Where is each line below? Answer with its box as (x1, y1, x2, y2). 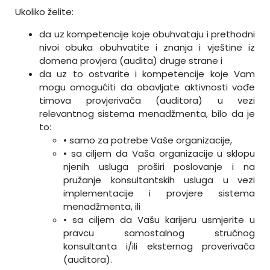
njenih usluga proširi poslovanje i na (63, 160, 255, 173)
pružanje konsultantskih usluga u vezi (63, 173, 255, 186)
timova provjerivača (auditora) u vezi (39, 93, 255, 107)
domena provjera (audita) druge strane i (39, 54, 222, 67)
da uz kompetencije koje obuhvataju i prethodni (39, 27, 255, 40)
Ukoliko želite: (15, 5, 74, 18)
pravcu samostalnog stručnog (63, 226, 255, 239)
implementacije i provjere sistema (63, 186, 255, 199)
